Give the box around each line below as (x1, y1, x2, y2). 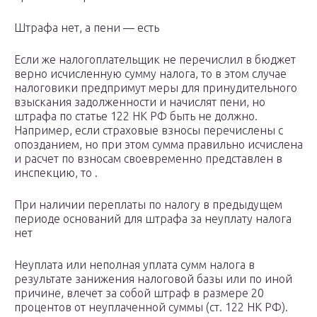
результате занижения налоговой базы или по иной (14, 272, 292, 286)
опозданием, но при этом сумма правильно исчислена (14, 138, 303, 151)
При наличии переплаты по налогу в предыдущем (14, 198, 282, 212)
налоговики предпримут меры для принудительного (14, 81, 297, 95)
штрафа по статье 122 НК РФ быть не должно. (14, 110, 258, 123)
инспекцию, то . (14, 166, 98, 180)
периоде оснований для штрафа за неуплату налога (14, 212, 292, 226)
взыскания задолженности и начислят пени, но (14, 96, 265, 109)
